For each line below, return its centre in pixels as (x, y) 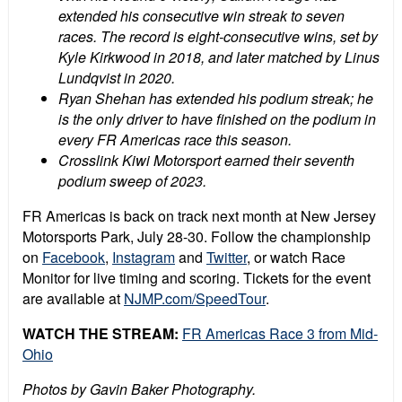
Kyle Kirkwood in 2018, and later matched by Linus (219, 57)
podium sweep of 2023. (132, 181)
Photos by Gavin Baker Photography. (139, 389)
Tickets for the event (307, 278)
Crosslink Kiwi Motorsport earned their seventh (206, 161)
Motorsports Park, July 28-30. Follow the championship (197, 237)
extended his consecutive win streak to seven (201, 16)
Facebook (74, 258)
